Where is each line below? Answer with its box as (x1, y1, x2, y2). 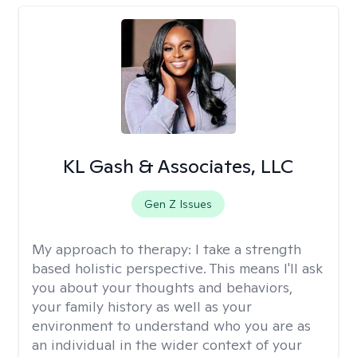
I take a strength (195, 240, 301, 258)
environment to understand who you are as (32, 316, 311, 335)
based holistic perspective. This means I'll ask (32, 259, 323, 277)
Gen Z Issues (144, 197, 213, 211)
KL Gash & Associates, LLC (63, 154, 294, 178)
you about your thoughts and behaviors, (32, 278, 292, 296)
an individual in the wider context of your (32, 335, 302, 354)
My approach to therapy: (32, 240, 195, 258)
